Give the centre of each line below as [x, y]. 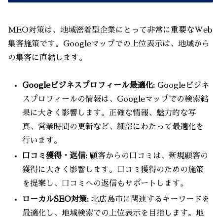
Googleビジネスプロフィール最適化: [89, 86]
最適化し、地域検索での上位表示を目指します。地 [113, 213]
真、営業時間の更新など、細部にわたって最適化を [113, 127]
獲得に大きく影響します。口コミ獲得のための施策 [113, 170]
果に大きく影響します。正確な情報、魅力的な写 [109, 113]
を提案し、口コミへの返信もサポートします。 [105, 184]
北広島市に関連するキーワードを [149, 199]
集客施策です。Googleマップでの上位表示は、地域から [109, 44]
